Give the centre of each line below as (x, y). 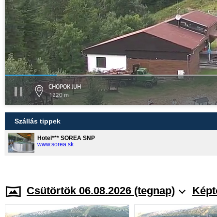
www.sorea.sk (55, 144)
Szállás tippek (38, 121)
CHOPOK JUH (65, 86)
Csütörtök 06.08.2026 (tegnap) (101, 191)
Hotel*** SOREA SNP (66, 138)
